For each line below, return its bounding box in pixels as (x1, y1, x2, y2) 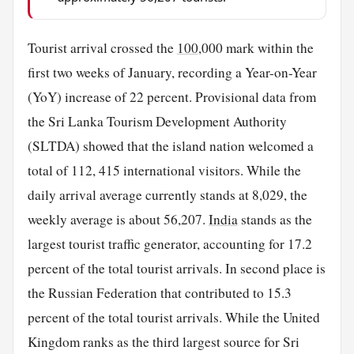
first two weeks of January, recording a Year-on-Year (27, 62, 317, 81)
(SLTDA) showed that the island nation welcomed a (27, 136, 314, 155)
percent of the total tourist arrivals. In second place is (27, 258, 326, 277)
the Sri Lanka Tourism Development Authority (27, 111, 287, 130)
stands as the (237, 209, 312, 228)
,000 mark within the (198, 38, 314, 57)
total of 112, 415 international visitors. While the (27, 160, 301, 179)
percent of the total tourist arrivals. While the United (27, 307, 320, 326)
